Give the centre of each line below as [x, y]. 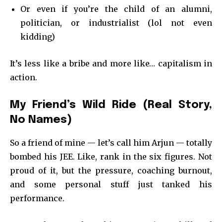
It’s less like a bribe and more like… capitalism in [111, 63]
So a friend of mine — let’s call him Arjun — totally [111, 142]
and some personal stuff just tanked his [111, 184]
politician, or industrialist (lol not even [116, 23]
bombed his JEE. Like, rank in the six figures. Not [111, 156]
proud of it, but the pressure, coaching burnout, [111, 170]
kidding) [38, 36]
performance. [37, 198]
